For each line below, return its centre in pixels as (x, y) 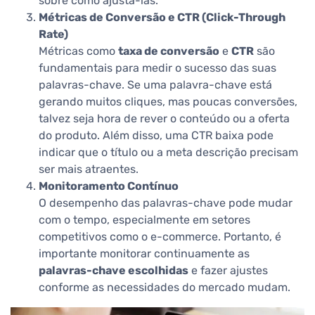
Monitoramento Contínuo (109, 186)
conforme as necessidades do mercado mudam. (165, 287)
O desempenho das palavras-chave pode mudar (166, 202)
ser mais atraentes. (89, 169)
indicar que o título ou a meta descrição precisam (168, 152)
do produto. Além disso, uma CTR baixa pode (156, 135)
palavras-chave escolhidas (114, 270)
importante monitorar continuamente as (144, 253)
